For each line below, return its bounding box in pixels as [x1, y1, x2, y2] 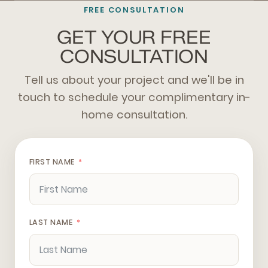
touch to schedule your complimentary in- [17, 90, 251, 105]
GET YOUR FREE [57, 26, 211, 49]
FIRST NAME [29, 156, 75, 167]
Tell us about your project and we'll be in [24, 72, 244, 88]
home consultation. [81, 107, 187, 123]
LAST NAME [29, 217, 73, 228]
